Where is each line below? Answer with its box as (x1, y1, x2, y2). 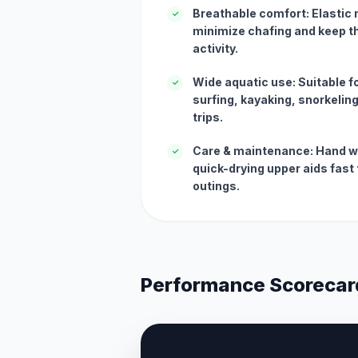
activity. (193, 41, 238, 55)
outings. (193, 178, 240, 193)
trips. (193, 109, 223, 124)
